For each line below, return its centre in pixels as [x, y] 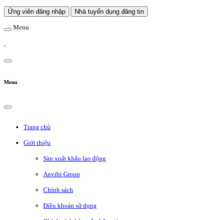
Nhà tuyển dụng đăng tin [109, 12]
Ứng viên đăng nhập [37, 12]
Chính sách [58, 190]
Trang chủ [37, 127]
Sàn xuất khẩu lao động [75, 159]
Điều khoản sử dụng [70, 206]
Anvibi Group [62, 174]
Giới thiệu [37, 143]
